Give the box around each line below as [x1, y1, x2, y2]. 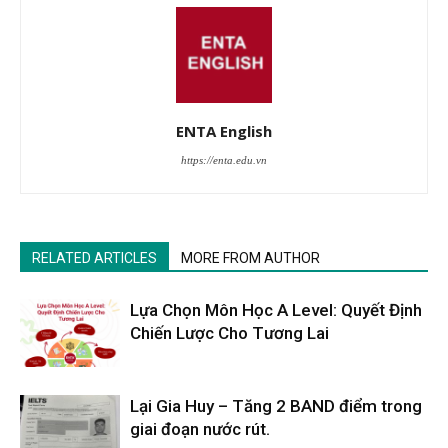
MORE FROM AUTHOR [181, 249, 320, 266]
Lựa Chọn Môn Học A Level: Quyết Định [130, 299, 422, 320]
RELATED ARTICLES [32, 249, 157, 266]
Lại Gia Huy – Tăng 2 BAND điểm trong [130, 395, 422, 416]
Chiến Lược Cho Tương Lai [130, 322, 329, 343]
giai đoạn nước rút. [130, 418, 270, 439]
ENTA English [176, 120, 272, 141]
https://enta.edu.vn [181, 153, 267, 166]
